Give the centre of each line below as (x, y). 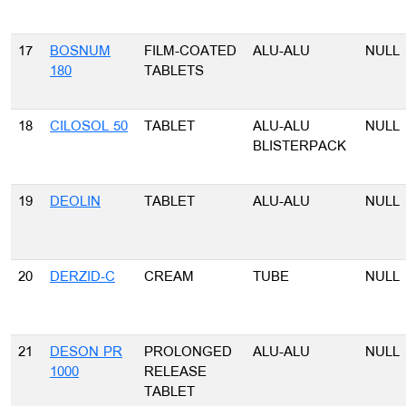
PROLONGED (188, 353)
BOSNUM (80, 52)
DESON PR (86, 353)
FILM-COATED (190, 52)
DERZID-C (82, 277)
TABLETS (174, 72)
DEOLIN (75, 202)
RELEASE (175, 372)
